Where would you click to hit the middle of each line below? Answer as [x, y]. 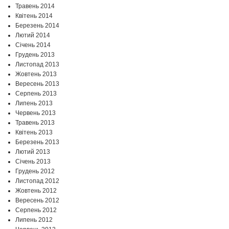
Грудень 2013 [35, 55]
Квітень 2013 [34, 133]
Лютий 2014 [33, 36]
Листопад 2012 [37, 181]
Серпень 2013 [36, 94]
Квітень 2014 [34, 16]
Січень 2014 [33, 45]
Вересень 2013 [37, 84]
